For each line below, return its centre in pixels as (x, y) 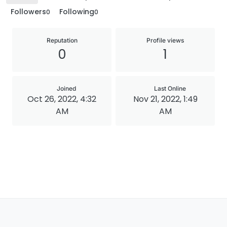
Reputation (62, 40)
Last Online (170, 88)
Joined (66, 88)
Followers (28, 12)
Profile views (165, 40)
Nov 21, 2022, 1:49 (165, 99)
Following (77, 12)
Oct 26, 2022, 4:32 (62, 99)
